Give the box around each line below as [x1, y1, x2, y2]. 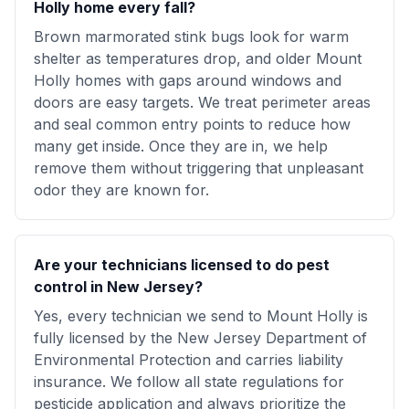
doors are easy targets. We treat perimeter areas [34, 93, 371, 111]
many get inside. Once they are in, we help [34, 137, 328, 155]
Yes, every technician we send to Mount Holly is [34, 307, 368, 325]
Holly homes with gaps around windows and [34, 71, 341, 89]
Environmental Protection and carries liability [34, 351, 343, 369]
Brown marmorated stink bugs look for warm [34, 27, 349, 46]
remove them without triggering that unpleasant [34, 159, 363, 177]
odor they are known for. [34, 181, 209, 199]
